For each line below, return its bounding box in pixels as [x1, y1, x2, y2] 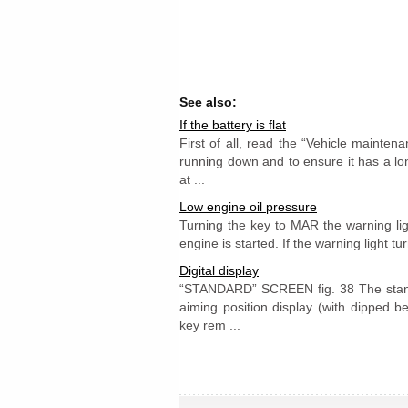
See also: [179, 95, 237, 109]
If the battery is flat [179, 117, 286, 132]
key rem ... [179, 318, 240, 332]
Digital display [179, 263, 259, 278]
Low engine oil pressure [179, 199, 317, 214]
